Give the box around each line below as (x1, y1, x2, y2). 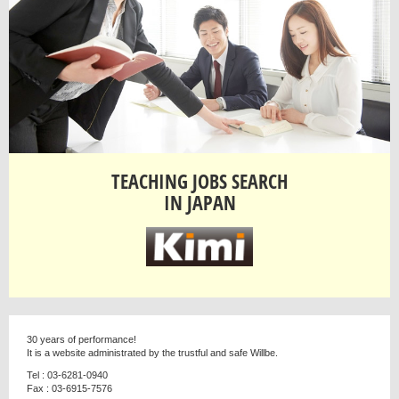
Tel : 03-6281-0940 (27, 369, 108, 380)
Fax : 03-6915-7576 (27, 382, 112, 394)
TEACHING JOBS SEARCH (111, 167, 288, 196)
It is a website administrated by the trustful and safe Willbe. (27, 346, 278, 358)
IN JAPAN (163, 189, 236, 217)
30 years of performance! (27, 333, 136, 345)
